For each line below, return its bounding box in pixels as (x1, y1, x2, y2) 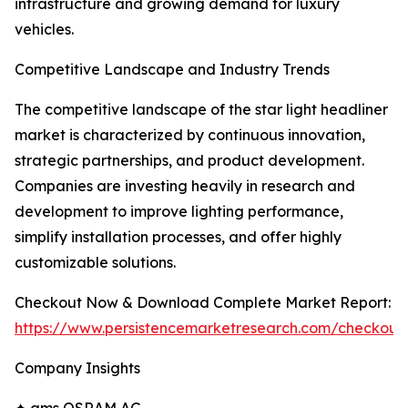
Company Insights (15, 359, 140, 378)
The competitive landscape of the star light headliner (15, 100, 388, 119)
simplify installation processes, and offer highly (15, 228, 342, 247)
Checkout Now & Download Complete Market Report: (15, 293, 391, 312)
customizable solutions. (15, 253, 176, 272)
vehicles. (15, 20, 74, 39)
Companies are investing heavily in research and (15, 177, 355, 196)
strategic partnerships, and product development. (15, 151, 364, 170)
